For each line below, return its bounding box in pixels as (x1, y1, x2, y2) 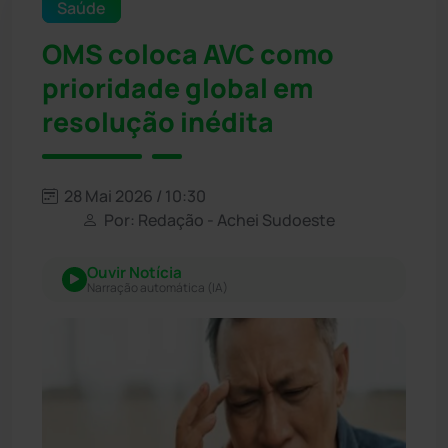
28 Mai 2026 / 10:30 (61, 184, 206, 207)
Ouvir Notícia (87, 261, 182, 283)
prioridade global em (42, 69, 313, 106)
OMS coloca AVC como (42, 35, 334, 72)
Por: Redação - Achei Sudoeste (101, 208, 335, 231)
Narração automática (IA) (87, 278, 228, 296)
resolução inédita (42, 103, 274, 140)
